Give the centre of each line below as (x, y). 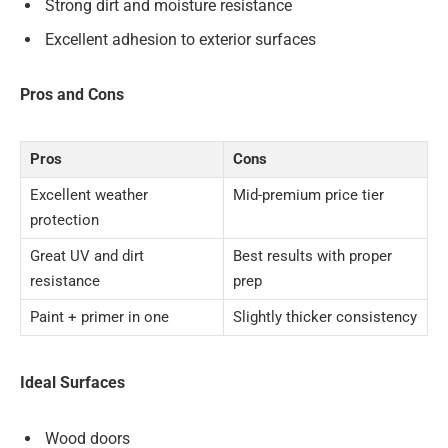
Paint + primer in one (99, 317)
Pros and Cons (72, 95)
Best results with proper (312, 256)
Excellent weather (89, 195)
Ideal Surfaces (72, 383)
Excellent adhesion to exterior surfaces (180, 39)
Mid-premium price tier (308, 195)
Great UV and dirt (87, 256)
